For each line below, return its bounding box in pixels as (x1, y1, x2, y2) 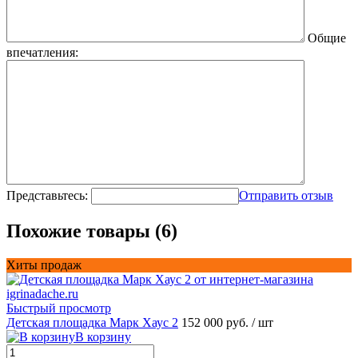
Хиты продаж (6, 257, 82, 272)
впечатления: (6, 46, 78, 60)
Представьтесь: (6, 189, 88, 203)
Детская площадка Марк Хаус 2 (6, 315, 178, 329)
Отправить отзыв (239, 189, 333, 203)
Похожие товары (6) (6, 221, 177, 242)
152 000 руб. (181, 315, 252, 329)
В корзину (75, 329, 131, 344)
